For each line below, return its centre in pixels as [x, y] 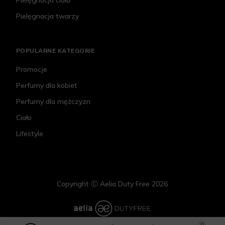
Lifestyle [30, 134]
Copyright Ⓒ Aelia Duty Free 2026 [113, 184]
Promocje [32, 70]
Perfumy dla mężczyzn [53, 102]
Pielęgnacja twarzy [47, 16]
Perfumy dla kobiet [47, 86]
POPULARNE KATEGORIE [55, 51]
